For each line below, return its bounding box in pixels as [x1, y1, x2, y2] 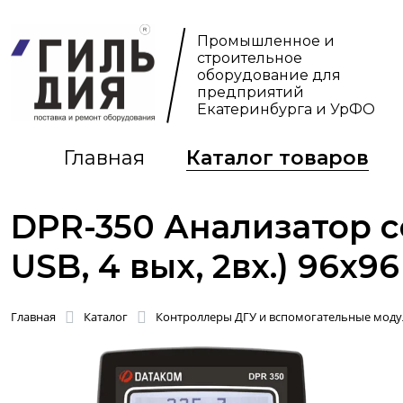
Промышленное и [197, 32, 336, 49]
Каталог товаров [185, 146, 369, 170]
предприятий [197, 84, 305, 101]
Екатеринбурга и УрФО [197, 101, 376, 118]
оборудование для [197, 67, 342, 84]
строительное [197, 49, 303, 67]
